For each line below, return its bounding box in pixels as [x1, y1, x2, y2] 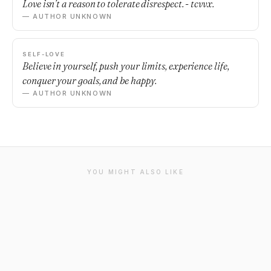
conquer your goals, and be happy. [22, 74, 157, 87]
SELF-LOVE [22, 51, 66, 57]
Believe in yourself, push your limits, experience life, [22, 60, 229, 72]
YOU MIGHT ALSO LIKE [87, 168, 184, 175]
